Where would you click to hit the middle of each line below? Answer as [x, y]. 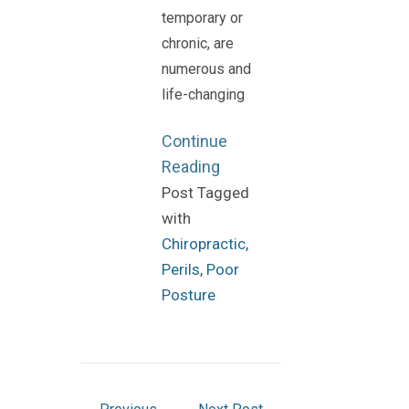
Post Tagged [205, 193]
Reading [191, 167]
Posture [189, 295]
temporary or [202, 18]
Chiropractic [204, 244]
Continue [194, 141]
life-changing [203, 94]
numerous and [206, 69]
